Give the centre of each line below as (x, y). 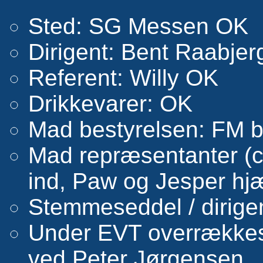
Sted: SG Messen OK (138, 26)
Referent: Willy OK (123, 78)
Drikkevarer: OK (110, 104)
